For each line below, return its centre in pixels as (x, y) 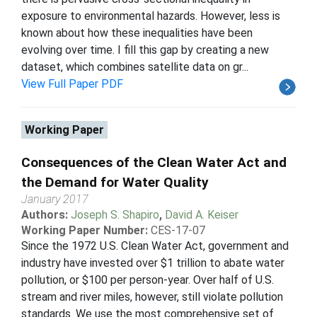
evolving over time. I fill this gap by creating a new (145, 50)
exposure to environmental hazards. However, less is (151, 16)
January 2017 (55, 199)
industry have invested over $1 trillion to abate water (153, 263)
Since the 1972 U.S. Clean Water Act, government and (155, 246)
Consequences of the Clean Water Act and (154, 162)
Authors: (46, 214)
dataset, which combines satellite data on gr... (135, 67)
